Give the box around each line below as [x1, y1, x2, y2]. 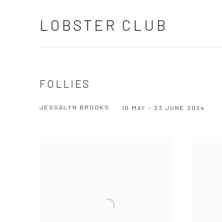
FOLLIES [40, 77, 91, 90]
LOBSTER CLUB [40, 16, 168, 34]
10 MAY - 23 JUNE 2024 [122, 104, 205, 111]
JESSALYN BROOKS [40, 103, 110, 111]
